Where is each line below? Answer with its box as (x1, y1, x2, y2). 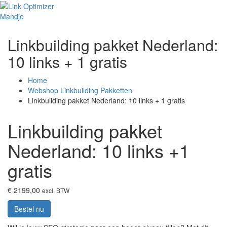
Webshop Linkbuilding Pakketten (28, 85, 132, 96)
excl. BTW (42, 186, 69, 195)
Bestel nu (14, 204, 44, 214)
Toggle (200, 9, 222, 19)
